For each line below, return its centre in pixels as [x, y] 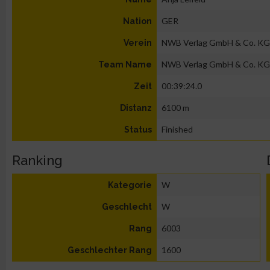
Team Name [125, 64]
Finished [177, 129]
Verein [138, 43]
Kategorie [130, 185]
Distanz [136, 108]
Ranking [37, 160]
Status [138, 130]
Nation [137, 21]
